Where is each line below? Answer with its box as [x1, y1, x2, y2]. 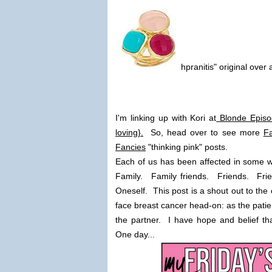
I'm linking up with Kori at [115, 113, 217, 123]
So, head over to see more [143, 127, 263, 137]
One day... [115, 229, 155, 239]
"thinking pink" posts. [146, 142, 228, 152]
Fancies [115, 142, 146, 152]
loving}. [115, 127, 143, 137]
